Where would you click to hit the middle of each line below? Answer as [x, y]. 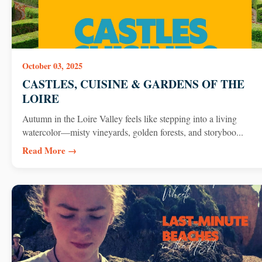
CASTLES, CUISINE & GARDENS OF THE [133, 84]
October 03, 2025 [52, 65]
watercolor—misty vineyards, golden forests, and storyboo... [132, 132]
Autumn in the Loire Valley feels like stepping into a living [129, 118]
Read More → [49, 150]
